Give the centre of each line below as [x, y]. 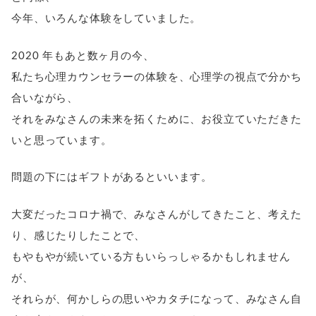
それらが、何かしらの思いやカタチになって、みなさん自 [157, 299]
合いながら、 [45, 98]
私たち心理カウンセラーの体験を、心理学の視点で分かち [157, 77]
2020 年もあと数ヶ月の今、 [83, 56]
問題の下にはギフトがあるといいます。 [112, 178]
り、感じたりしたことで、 [79, 236]
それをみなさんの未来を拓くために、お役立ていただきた [157, 119]
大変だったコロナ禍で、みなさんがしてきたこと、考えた [157, 214]
